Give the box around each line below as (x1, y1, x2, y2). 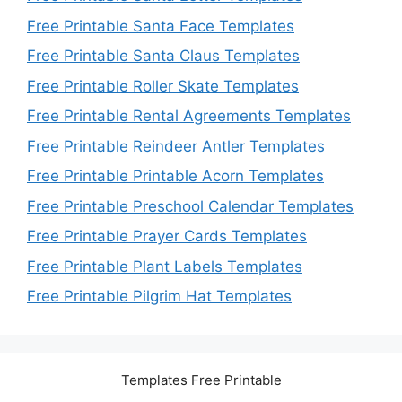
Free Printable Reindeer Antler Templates (27, 136, 325, 155)
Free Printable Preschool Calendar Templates (27, 197, 354, 215)
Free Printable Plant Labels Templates (27, 257, 302, 275)
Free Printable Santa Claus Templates (27, 47, 300, 66)
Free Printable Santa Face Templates (27, 16, 294, 35)
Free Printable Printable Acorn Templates (27, 167, 324, 186)
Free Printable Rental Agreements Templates (27, 107, 351, 126)
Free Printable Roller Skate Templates (27, 76, 299, 95)
